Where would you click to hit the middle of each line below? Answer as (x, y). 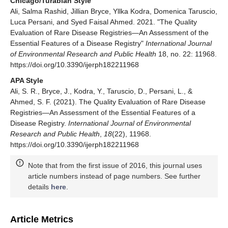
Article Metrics (42, 220)
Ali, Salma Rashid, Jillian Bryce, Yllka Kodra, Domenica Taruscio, (114, 11)
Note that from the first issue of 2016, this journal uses (115, 166)
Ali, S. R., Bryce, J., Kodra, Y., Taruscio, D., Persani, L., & (101, 91)
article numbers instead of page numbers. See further (114, 176)
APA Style (27, 81)
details (39, 187)
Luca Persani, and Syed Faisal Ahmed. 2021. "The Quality (104, 22)
